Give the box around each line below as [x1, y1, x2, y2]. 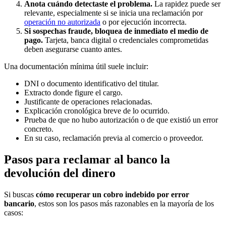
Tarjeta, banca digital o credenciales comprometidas [43, 35, 208, 44]
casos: [4, 208, 23, 217]
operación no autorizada [24, 17, 100, 26]
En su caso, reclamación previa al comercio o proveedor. [24, 133, 203, 142]
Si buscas [4, 190, 36, 199]
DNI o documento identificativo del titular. [24, 79, 159, 88]
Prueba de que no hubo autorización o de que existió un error [24, 115, 218, 124]
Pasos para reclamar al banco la [4, 152, 170, 166]
